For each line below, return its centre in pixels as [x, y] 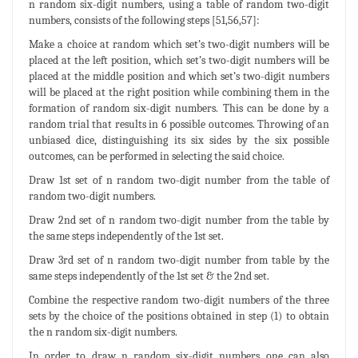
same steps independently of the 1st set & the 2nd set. [149, 276]
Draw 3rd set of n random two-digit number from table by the [179, 260]
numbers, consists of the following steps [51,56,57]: [144, 20]
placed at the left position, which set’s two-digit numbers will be [179, 60]
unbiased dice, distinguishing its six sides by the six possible [179, 140]
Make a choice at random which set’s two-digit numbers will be [179, 44]
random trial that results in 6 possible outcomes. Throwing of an [179, 124]
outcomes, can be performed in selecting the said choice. [157, 156]
